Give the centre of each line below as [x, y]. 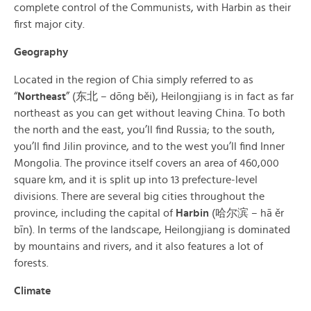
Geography [41, 52]
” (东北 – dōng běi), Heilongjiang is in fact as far [180, 96]
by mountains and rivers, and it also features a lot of [138, 246]
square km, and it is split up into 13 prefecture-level [136, 180]
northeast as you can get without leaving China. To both [150, 113]
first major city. [49, 24]
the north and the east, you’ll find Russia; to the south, [144, 130]
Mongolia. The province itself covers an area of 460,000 [146, 163]
